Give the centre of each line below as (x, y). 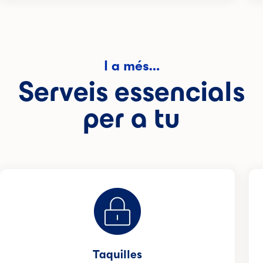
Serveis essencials (131, 92)
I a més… (131, 66)
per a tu (131, 118)
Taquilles (117, 254)
